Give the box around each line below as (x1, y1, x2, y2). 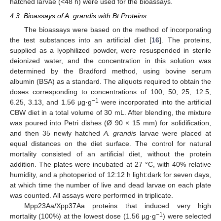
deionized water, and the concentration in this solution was (10, 56, 211, 65)
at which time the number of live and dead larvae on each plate (10, 181, 211, 189)
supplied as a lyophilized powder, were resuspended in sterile (10, 46, 211, 54)
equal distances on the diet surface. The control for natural (10, 139, 211, 147)
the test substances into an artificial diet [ (10, 36, 152, 44)
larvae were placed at (136, 129, 212, 137)
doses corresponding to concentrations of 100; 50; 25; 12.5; (10, 87, 211, 96)
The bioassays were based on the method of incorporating (24, 25, 211, 34)
